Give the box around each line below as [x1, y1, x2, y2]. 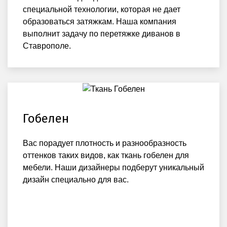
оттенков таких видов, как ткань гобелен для [23, 151, 189, 160]
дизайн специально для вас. [23, 175, 129, 184]
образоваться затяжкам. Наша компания [23, 17, 176, 26]
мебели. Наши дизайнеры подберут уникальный [23, 163, 204, 172]
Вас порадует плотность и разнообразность [23, 139, 186, 148]
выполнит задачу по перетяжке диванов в [23, 29, 180, 39]
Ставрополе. [23, 42, 71, 51]
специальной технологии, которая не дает [23, 5, 180, 14]
